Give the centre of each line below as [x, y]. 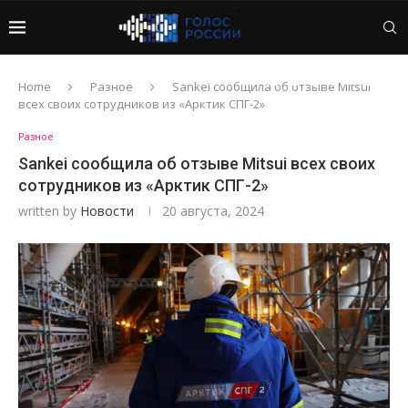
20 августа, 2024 [213, 211]
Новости [107, 211]
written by [49, 211]
